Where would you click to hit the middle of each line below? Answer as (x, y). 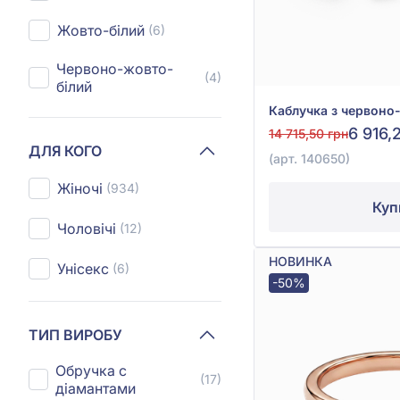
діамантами (95, 388)
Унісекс (83, 269)
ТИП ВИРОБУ (75, 334)
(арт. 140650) (309, 158)
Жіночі (80, 188)
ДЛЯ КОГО (65, 150)
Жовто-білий (101, 30)
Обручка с (91, 371)
